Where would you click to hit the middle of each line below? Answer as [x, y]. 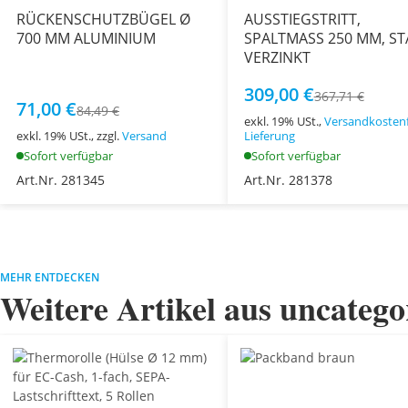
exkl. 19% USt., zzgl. [69, 135]
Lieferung [269, 135]
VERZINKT [277, 57]
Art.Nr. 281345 [61, 179]
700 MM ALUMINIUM [86, 38]
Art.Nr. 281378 [288, 179]
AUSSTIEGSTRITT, [302, 19]
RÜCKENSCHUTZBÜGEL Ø [103, 19]
